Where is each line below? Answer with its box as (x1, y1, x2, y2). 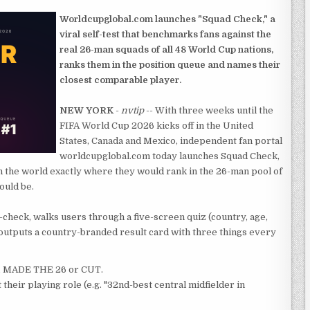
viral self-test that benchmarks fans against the (60, 28, 271, 39)
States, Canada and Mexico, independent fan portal (60, 135, 282, 146)
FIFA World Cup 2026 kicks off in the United (60, 120, 253, 131)
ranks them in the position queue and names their (60, 59, 280, 70)
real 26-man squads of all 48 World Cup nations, (60, 44, 273, 55)
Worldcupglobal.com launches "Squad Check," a (60, 13, 275, 24)
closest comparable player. (60, 74, 181, 85)
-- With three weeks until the (144, 104, 273, 116)
